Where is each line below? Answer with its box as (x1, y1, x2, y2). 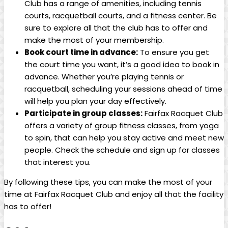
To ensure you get (138, 47, 209, 58)
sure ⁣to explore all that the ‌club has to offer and (24, 22, 208, 34)
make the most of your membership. (24, 35, 164, 46)
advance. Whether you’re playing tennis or (24, 71, 184, 82)
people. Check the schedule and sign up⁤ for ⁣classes (24, 145, 220, 156)
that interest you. (24, 157, 91, 168)
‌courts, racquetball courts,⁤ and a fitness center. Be (24, 10, 217, 21)
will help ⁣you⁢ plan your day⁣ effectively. (24, 96, 166, 107)
